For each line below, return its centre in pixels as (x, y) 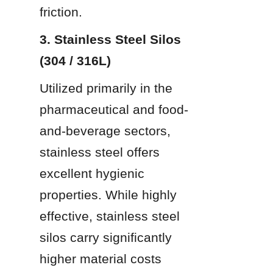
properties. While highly (108, 194)
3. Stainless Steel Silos (110, 39)
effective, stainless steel (110, 216)
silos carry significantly (106, 237)
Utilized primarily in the (106, 88)
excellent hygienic (92, 173)
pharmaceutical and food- (114, 109)
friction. (61, 12)
